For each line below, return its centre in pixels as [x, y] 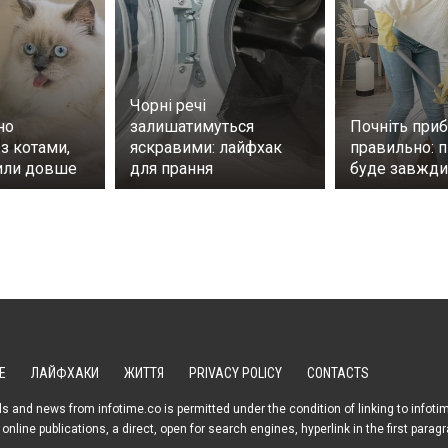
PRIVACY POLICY [235, 373]
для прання [171, 169]
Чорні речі [168, 106]
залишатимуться [192, 127]
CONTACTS [338, 373]
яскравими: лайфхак [206, 148]
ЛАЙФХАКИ [65, 373]
